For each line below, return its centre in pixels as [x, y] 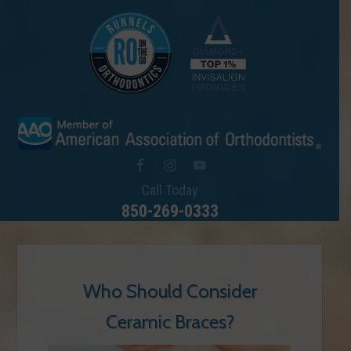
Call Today [170, 190]
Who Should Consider [170, 291]
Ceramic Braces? [170, 322]
